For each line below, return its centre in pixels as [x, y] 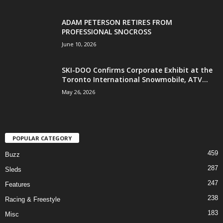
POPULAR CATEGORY [42, 138]
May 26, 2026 [78, 92]
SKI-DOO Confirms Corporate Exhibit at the [137, 70]
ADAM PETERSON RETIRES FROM [117, 22]
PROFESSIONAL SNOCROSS [107, 32]
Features [18, 185]
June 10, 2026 [79, 44]
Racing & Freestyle [33, 200]
